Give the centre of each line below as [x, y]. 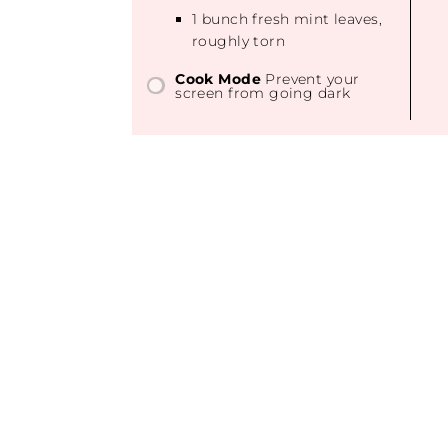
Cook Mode [218, 78]
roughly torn [239, 40]
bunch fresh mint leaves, [289, 18]
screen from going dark [263, 92]
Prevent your [312, 78]
